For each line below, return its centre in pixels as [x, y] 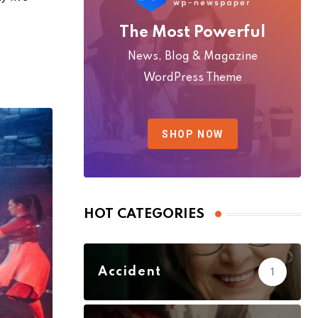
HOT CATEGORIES [144, 214]
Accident [130, 272]
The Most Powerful [192, 33]
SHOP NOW [192, 135]
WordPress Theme [192, 78]
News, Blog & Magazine [192, 57]
